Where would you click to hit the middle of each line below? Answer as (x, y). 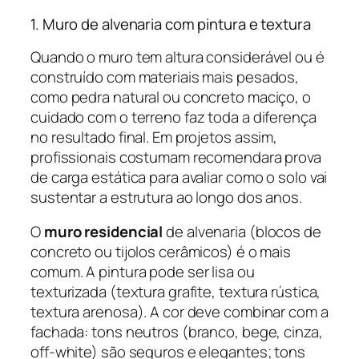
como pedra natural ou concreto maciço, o (171, 97)
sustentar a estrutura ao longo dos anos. (166, 197)
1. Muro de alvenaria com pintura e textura (171, 24)
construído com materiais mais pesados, (165, 77)
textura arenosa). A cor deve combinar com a (179, 312)
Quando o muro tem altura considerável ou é (177, 56)
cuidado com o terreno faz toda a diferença (173, 117)
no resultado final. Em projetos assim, (154, 137)
